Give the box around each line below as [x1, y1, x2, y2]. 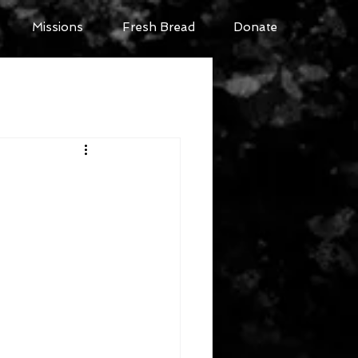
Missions [31, 20, 83, 34]
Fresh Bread [121, 20, 195, 34]
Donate [233, 20, 277, 34]
